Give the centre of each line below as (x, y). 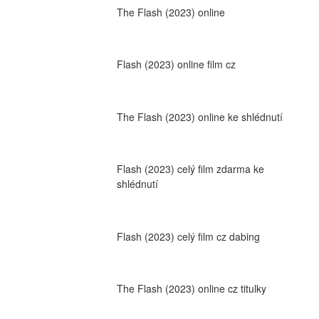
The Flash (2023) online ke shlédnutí (199, 116)
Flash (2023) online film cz (176, 64)
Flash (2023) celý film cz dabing (188, 236)
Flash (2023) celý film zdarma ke (190, 169)
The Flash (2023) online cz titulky (191, 289)
